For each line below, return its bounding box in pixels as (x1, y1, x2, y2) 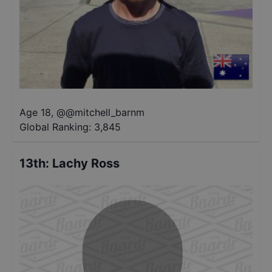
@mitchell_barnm (66, 106, 144, 118)
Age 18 (19, 106, 51, 118)
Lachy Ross (52, 156, 120, 171)
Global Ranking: (19, 121, 91, 133)
